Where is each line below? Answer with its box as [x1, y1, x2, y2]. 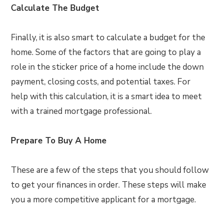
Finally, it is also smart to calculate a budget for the [11, 32, 206, 43]
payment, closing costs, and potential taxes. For [11, 76, 191, 87]
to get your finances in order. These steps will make [11, 179, 207, 191]
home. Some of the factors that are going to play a [11, 47, 201, 58]
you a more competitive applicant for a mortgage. [11, 194, 196, 205]
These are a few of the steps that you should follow [11, 165, 209, 176]
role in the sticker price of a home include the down [11, 61, 204, 73]
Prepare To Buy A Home [11, 135, 107, 146]
